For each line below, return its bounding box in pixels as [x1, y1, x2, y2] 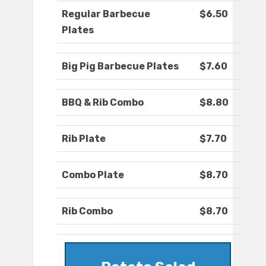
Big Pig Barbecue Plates [62, 61, 179, 72]
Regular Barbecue [62, 8, 150, 20]
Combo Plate [62, 169, 124, 181]
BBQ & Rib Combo [62, 97, 144, 109]
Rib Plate [62, 133, 106, 145]
